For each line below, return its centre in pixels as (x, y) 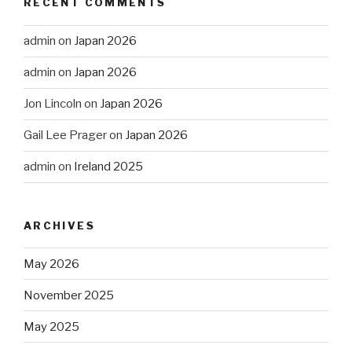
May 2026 (51, 264)
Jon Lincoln (53, 104)
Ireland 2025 (108, 167)
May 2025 (51, 326)
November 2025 (69, 295)
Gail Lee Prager (65, 136)
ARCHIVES (59, 225)
